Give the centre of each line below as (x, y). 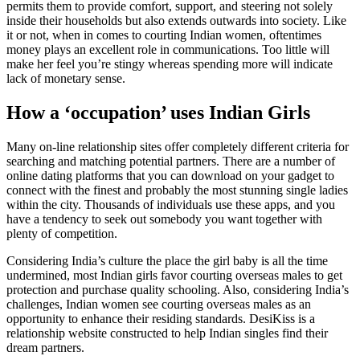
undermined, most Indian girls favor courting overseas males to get (174, 276)
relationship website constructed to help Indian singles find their (167, 333)
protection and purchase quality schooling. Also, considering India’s (178, 290)
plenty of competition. (62, 234)
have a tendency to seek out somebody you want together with (164, 219)
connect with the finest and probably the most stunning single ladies (177, 190)
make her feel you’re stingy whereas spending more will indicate (170, 64)
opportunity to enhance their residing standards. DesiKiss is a (161, 319)
